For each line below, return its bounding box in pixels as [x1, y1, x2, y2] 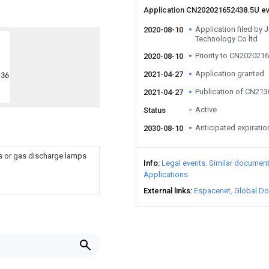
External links [144, 186, 190, 195]
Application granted [195, 69, 264, 78]
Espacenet [194, 186, 231, 195]
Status [144, 106, 166, 115]
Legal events [162, 159, 205, 168]
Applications [144, 170, 188, 179]
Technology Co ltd [195, 34, 258, 43]
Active [195, 105, 217, 114]
